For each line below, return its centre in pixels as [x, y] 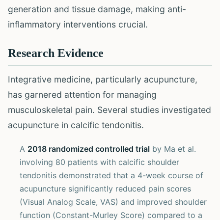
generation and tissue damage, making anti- [97, 9]
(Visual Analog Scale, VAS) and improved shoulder [113, 202]
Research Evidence [56, 53]
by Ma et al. [173, 149]
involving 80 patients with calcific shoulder [99, 162]
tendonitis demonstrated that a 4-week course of [111, 175]
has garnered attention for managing [82, 95]
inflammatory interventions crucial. [78, 24]
